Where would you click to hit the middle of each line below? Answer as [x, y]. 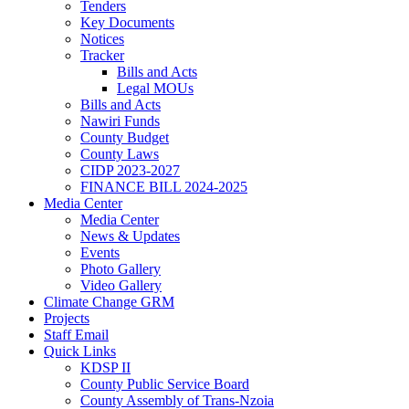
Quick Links [80, 351]
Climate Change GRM [109, 301]
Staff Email [76, 334]
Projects [67, 318]
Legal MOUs [155, 88]
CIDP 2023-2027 [130, 170]
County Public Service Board [165, 383]
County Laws [120, 153]
